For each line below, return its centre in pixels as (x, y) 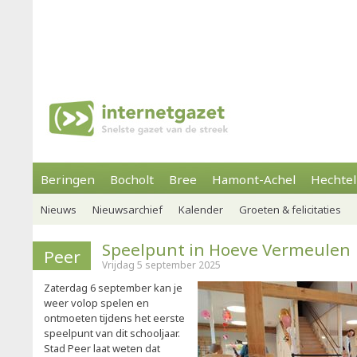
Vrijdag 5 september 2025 (161, 265)
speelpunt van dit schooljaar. (112, 333)
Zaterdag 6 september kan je (113, 288)
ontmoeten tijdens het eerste (114, 318)
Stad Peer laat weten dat (102, 348)
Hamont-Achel (254, 179)
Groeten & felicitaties (290, 210)
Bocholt (132, 179)
